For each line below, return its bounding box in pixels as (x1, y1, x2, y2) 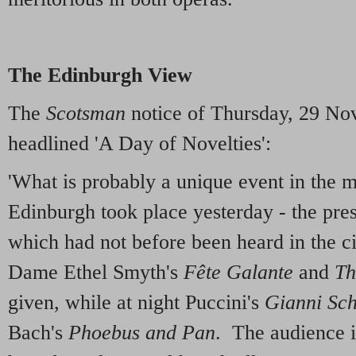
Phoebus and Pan (68, 320, 215, 344)
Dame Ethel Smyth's (8, 260, 178, 284)
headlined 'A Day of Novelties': (8, 131, 271, 155)
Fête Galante (178, 260, 293, 284)
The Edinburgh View (8, 64, 192, 87)
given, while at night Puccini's (8, 290, 265, 314)
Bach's (8, 320, 68, 344)
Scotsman (46, 101, 126, 125)
